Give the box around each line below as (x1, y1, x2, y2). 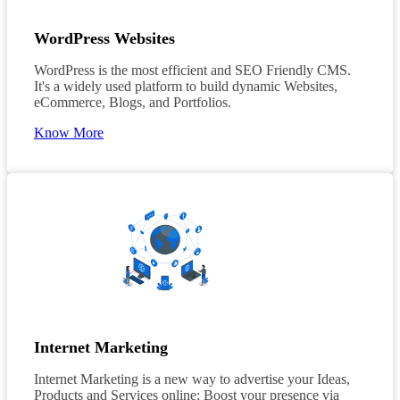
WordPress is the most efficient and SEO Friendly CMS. (34, 62, 351, 78)
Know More (34, 124, 104, 140)
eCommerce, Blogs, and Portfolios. (34, 94, 231, 110)
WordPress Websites (34, 29, 175, 47)
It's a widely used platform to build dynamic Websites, (34, 78, 337, 94)
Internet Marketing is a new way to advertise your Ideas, (34, 371, 350, 387)
